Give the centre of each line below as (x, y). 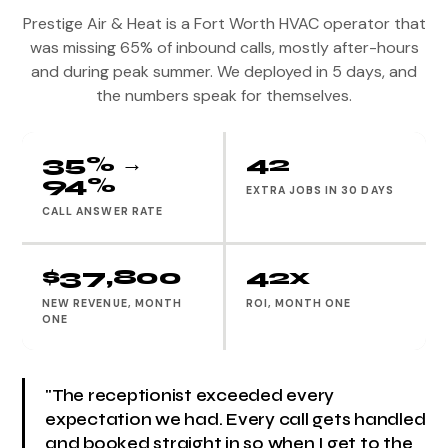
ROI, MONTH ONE (298, 303)
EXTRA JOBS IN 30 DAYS (319, 190)
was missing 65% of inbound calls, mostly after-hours (224, 47)
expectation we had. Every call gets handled (235, 419)
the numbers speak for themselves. (224, 95)
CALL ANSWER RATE (102, 211)
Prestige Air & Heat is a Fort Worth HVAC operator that (224, 23)
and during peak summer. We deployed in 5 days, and (224, 71)
